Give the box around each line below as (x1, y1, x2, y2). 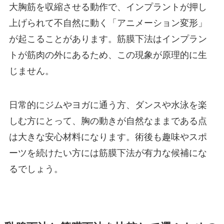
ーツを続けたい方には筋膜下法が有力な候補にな (8, 148, 207, 158)
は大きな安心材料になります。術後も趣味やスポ (8, 132, 207, 142)
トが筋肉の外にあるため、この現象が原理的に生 (8, 50, 207, 60)
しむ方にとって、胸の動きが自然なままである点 (8, 116, 207, 126)
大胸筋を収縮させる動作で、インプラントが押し (8, 2, 207, 12)
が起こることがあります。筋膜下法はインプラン (8, 34, 207, 44)
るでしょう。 (8, 164, 63, 174)
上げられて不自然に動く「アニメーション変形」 (8, 18, 207, 28)
